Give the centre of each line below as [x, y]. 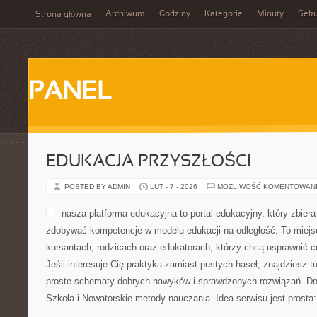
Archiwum [125, 14]
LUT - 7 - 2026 [174, 186]
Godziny [175, 14]
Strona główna [63, 15]
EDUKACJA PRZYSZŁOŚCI [149, 162]
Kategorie [224, 14]
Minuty [270, 14]
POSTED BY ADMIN [98, 186]
